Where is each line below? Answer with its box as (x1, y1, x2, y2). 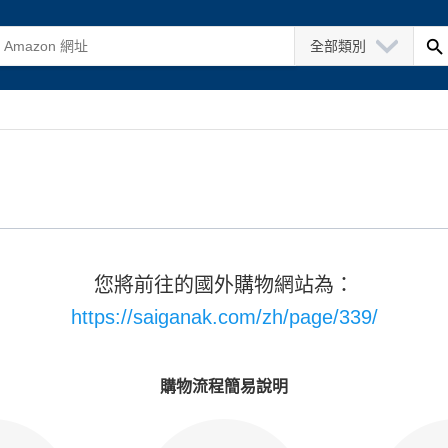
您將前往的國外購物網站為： (94, 274, 354, 296)
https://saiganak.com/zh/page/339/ (70, 306, 378, 328)
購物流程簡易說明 (160, 378, 288, 395)
